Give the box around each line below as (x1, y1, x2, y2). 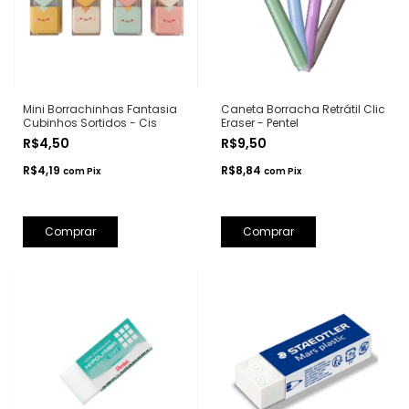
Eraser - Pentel (220, 114, 299, 131)
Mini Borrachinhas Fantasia (23, 100, 177, 117)
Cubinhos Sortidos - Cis (23, 114, 157, 131)
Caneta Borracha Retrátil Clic (220, 100, 385, 117)
